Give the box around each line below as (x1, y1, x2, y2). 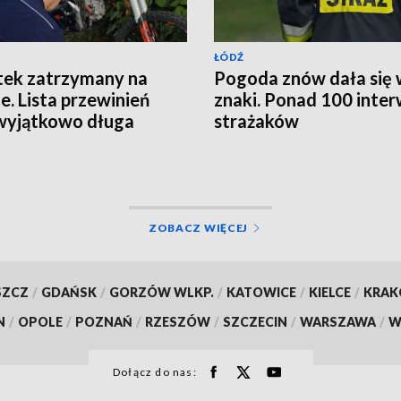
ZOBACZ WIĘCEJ (148, 221, 249, 235)
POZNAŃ (75, 314, 132, 330)
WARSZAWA (300, 314, 376, 330)
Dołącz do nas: (113, 365, 197, 380)
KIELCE (308, 285, 351, 301)
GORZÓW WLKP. (108, 285, 214, 301)
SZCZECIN (223, 314, 287, 330)
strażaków (214, 109, 299, 132)
